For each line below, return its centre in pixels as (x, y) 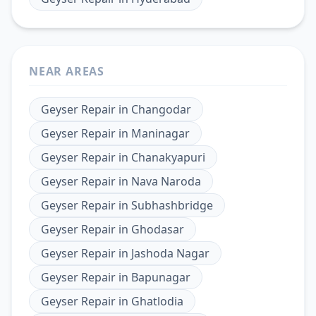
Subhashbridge (172, 205)
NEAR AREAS (67, 71)
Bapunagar (161, 277)
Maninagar (160, 133)
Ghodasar (158, 229)
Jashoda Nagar (170, 253)
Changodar (161, 109)
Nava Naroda (166, 181)
